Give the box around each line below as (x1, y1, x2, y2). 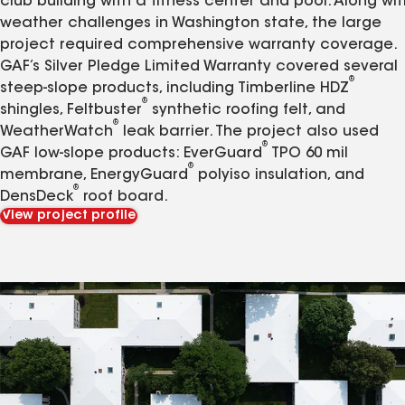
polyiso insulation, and (193, 167, 364, 183)
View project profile (2, 209, 136, 222)
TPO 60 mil (268, 146, 348, 161)
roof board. (79, 189, 168, 204)
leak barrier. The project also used (118, 124, 379, 139)
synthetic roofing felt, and (147, 102, 345, 118)
